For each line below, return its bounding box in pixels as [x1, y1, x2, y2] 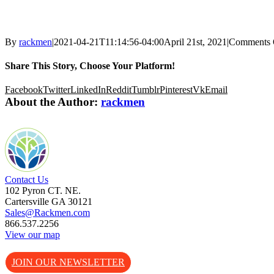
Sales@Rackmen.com [5, 207, 90, 218]
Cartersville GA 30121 [5, 196, 92, 207]
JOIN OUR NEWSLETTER [12, 257, 125, 268]
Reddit [106, 84, 131, 95]
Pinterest [160, 84, 193, 95]
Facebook [5, 84, 43, 95]
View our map [5, 229, 60, 240]
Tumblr [131, 84, 160, 95]
